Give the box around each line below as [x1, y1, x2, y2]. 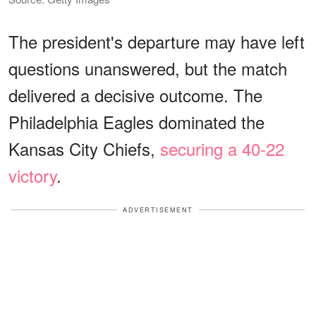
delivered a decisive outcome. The [8, 82, 262, 107]
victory [8, 162, 56, 188]
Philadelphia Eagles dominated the [8, 109, 265, 134]
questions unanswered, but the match [8, 55, 287, 80]
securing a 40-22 [160, 135, 284, 161]
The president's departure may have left [8, 28, 305, 54]
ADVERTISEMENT [123, 205, 193, 214]
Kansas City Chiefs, [8, 135, 160, 161]
